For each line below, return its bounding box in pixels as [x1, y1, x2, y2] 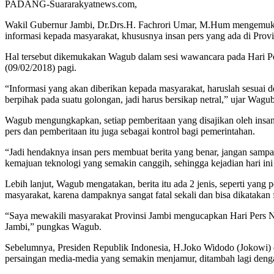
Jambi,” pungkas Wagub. [5, 221, 102, 232]
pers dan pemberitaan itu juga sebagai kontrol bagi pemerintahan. [5, 126, 255, 137]
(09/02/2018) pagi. [5, 62, 76, 73]
